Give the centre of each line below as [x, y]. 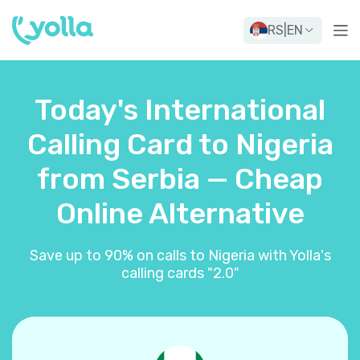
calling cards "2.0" [180, 273]
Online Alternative [180, 213]
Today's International [180, 110]
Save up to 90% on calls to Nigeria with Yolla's [180, 256]
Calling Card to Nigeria [180, 144]
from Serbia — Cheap [180, 179]
